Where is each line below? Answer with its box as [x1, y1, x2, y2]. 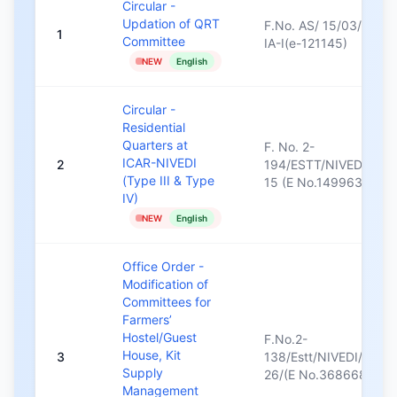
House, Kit [122, 346, 181, 362]
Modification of [122, 276, 208, 292]
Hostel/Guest [122, 329, 197, 345]
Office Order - [122, 258, 204, 274]
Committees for [122, 293, 211, 309]
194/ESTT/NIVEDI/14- [264, 156, 390, 172]
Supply [122, 364, 163, 380]
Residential [122, 119, 185, 135]
